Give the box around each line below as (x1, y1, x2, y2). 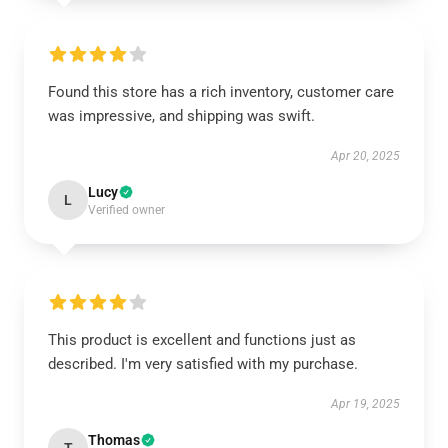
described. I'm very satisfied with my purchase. (48, 355, 358, 373)
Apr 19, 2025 (331, 397, 400, 411)
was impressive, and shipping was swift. (48, 107, 315, 125)
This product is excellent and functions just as (48, 331, 356, 349)
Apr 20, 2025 (331, 149, 400, 163)
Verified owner (88, 203, 165, 217)
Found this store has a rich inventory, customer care (48, 83, 394, 101)
